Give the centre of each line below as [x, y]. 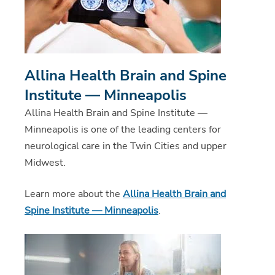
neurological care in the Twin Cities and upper [126, 146]
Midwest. [45, 162]
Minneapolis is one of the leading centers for [123, 129]
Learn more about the [74, 194]
